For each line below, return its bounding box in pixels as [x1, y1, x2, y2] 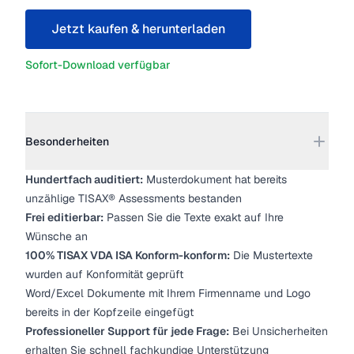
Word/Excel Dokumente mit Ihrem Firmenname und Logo [25, 286, 311, 300]
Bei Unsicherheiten [229, 324, 328, 338]
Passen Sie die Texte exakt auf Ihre [104, 210, 284, 224]
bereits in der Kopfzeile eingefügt [25, 305, 194, 319]
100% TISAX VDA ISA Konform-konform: [25, 248, 230, 262]
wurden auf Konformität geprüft [25, 267, 183, 281]
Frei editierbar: [25, 210, 104, 224]
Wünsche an [25, 229, 88, 243]
